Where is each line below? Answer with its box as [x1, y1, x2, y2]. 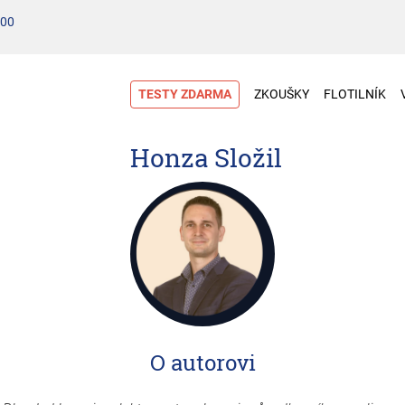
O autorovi [149, 348, 256, 378]
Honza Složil [130, 141, 282, 175]
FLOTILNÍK [324, 86, 386, 102]
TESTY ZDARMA [138, 86, 231, 102]
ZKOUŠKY [254, 86, 309, 102]
